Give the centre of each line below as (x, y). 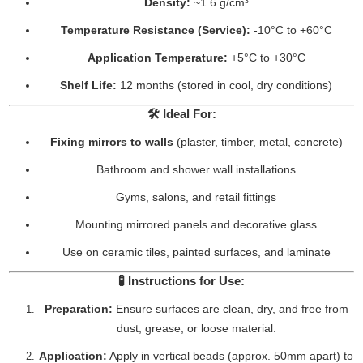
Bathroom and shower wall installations (196, 169)
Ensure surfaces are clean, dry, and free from (230, 309)
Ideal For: (189, 114)
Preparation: (78, 309)
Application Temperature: (157, 58)
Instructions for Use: (186, 281)
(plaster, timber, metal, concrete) (258, 142)
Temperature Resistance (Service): (155, 30)
